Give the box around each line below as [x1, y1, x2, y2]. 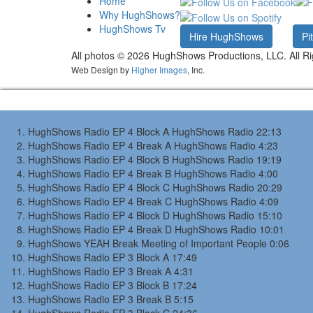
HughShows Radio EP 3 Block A [28, 250, 169, 265]
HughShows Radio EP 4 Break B [28, 166, 171, 181]
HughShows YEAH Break [28, 236, 138, 251]
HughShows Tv [99, 21, 166, 36]
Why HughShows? [99, 7, 180, 22]
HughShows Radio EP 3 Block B [28, 278, 169, 293]
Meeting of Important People [141, 236, 267, 251]
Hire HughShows [189, 29, 263, 44]
